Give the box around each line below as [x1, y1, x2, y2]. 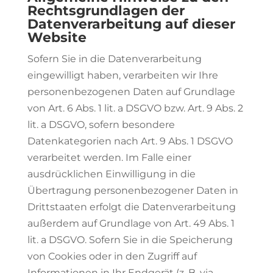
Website [27, 29, 87, 46]
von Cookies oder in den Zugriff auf [27, 250, 197, 262]
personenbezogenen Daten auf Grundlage [27, 86, 235, 97]
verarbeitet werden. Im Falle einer [27, 152, 191, 163]
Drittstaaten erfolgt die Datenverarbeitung [27, 201, 236, 213]
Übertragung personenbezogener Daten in [27, 185, 238, 196]
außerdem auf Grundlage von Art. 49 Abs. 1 [27, 218, 235, 229]
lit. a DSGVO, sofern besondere [27, 119, 175, 130]
